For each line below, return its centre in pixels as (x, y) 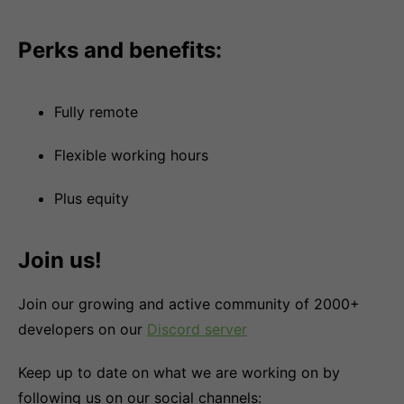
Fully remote (96, 112)
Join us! (60, 260)
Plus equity (92, 198)
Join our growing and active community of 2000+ (189, 304)
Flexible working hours (131, 155)
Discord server (197, 329)
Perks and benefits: (120, 50)
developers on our (83, 329)
